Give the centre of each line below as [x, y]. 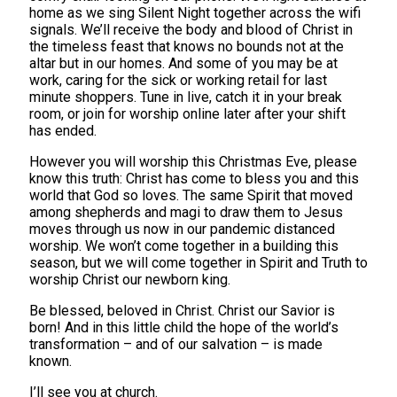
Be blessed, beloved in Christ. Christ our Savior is [182, 310]
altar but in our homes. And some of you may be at [183, 63]
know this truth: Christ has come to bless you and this [194, 178]
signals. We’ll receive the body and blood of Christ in [191, 29]
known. [51, 361]
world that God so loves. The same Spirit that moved [191, 195]
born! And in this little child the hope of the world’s [184, 327]
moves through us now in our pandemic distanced [182, 229]
